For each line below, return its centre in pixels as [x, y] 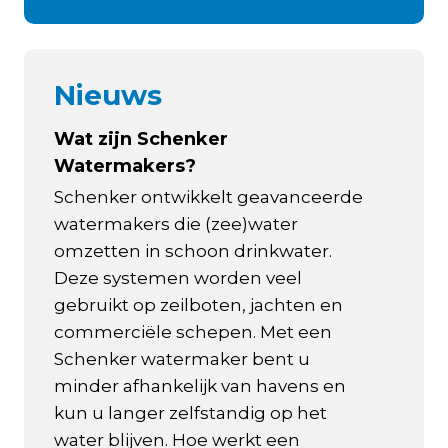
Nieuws [108, 95]
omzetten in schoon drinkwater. [193, 251]
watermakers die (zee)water [176, 224]
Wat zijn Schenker [141, 139]
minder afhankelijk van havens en [200, 386]
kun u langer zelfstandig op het [190, 413]
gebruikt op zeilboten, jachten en [198, 305]
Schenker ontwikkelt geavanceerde [208, 197]
